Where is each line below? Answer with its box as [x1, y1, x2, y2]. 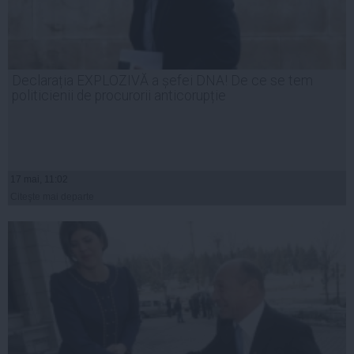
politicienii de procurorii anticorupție [12, 87, 226, 104]
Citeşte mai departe [10, 190, 94, 202]
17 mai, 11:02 [10, 173, 68, 185]
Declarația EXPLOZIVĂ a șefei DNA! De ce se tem [12, 72, 313, 88]
